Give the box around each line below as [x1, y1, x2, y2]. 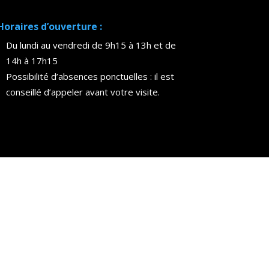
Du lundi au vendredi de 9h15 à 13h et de [5, 38, 176, 51]
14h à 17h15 [5, 54, 58, 67]
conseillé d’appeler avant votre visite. [5, 85, 160, 98]
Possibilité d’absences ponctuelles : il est [5, 70, 174, 82]
